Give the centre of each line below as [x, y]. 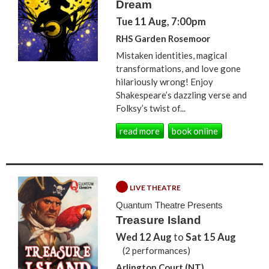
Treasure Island [159, 220]
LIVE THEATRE [156, 188]
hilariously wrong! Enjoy [165, 82]
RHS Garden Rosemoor [163, 39]
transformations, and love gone [179, 69]
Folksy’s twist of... [151, 108]
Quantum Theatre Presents [170, 205]
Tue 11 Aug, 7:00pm [161, 22]
